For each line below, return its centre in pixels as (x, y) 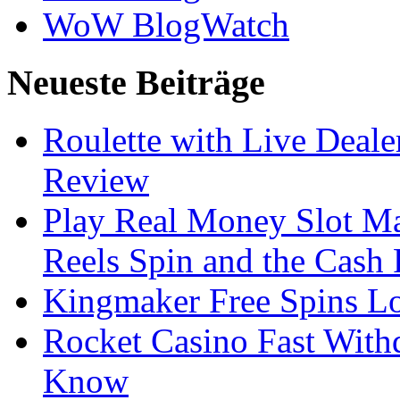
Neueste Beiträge (136, 82)
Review (96, 180)
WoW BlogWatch (166, 24)
